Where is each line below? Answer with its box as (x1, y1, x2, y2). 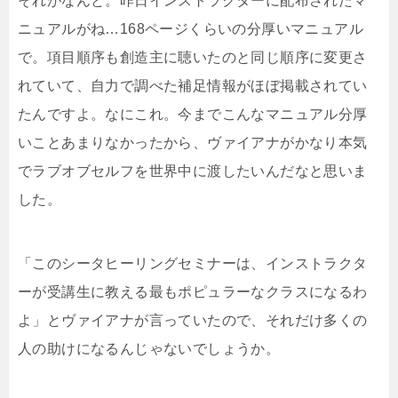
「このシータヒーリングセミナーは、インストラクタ (18, 255, 368, 271)
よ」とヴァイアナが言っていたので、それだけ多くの (18, 312, 368, 328)
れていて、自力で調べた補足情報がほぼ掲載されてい (18, 77, 368, 93)
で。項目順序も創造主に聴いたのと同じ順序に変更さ (18, 49, 368, 65)
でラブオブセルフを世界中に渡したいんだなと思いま (18, 163, 368, 179)
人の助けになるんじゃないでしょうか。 (18, 340, 281, 356)
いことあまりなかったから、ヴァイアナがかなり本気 (18, 134, 368, 150)
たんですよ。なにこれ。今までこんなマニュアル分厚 (18, 106, 368, 122)
